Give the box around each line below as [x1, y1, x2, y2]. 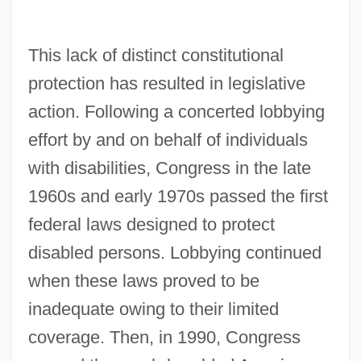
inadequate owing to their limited [27, 298, 279, 319]
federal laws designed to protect [27, 214, 275, 234]
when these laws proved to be [27, 270, 259, 291]
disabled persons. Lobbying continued [27, 242, 322, 263]
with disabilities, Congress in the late [27, 157, 311, 178]
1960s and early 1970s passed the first [27, 185, 328, 206]
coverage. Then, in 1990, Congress [27, 326, 301, 347]
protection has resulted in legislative [27, 73, 305, 93]
